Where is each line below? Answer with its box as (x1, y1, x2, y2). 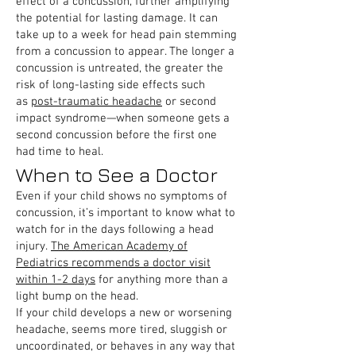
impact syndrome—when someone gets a (16, 111, 230, 126)
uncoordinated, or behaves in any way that (16, 339, 235, 354)
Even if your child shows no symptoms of (16, 189, 227, 203)
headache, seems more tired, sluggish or (16, 323, 227, 337)
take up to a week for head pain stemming (16, 28, 237, 42)
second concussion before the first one (16, 128, 217, 142)
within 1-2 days (16, 273, 95, 287)
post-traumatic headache (31, 95, 162, 109)
